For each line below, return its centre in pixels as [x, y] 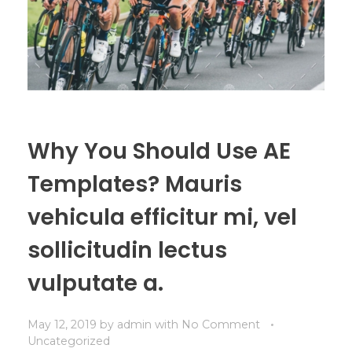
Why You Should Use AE [159, 151]
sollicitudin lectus [127, 250]
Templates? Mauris [135, 184]
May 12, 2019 [62, 324]
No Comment [221, 324]
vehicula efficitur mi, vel [162, 217]
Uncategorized [69, 341]
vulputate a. [95, 283]
